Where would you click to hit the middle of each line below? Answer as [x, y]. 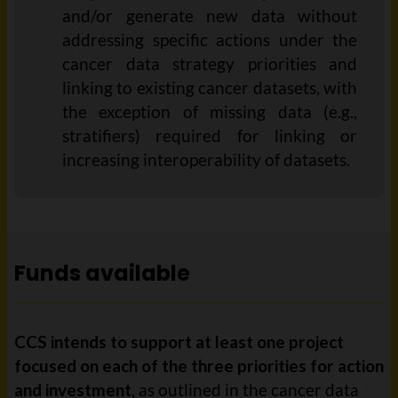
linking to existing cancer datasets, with [210, 88]
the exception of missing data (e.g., [210, 111]
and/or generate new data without [210, 16]
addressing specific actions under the [210, 40]
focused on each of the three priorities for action [199, 366]
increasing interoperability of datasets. [206, 159]
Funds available [102, 273]
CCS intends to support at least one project [179, 342]
